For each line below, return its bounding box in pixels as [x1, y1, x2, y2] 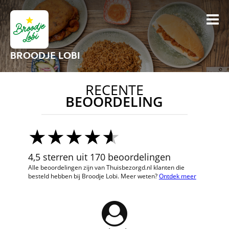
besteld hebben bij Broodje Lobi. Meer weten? [28, 172, 159, 180]
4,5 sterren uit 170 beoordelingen [28, 151, 171, 163]
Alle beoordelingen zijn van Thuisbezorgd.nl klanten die [28, 163, 185, 172]
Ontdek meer [158, 172, 196, 180]
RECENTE [85, 81, 144, 99]
